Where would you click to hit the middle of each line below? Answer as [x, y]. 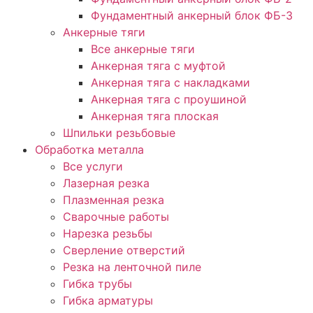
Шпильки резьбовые [119, 133]
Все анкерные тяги [143, 49]
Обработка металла [89, 150]
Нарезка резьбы [108, 234]
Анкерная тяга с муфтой [158, 66]
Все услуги [93, 167]
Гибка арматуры [108, 301]
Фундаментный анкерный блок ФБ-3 [192, 16]
